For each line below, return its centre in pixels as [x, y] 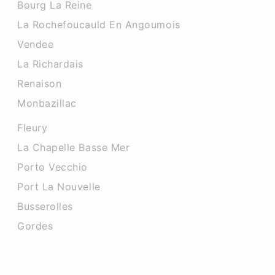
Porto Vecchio [53, 167]
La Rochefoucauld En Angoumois [99, 25]
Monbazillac [47, 103]
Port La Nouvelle [59, 187]
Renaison [40, 83]
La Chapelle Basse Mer [74, 147]
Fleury [33, 128]
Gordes [35, 226]
